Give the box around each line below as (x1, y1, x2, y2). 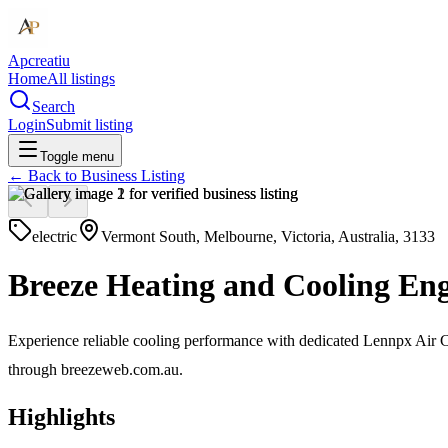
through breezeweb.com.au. (8, 360, 183, 378)
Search (32, 98, 75, 115)
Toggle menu (40, 149, 114, 164)
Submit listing (46, 116, 133, 133)
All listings (47, 70, 115, 87)
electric (32, 228, 77, 245)
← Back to (8, 167, 81, 184)
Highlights (8, 403, 115, 430)
